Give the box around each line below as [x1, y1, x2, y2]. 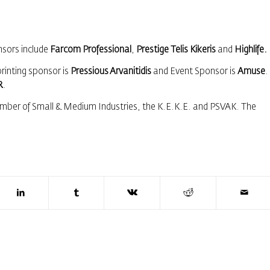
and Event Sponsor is [151, 67, 237, 76]
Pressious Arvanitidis [71, 67, 151, 76]
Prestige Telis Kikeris [136, 45, 216, 55]
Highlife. [234, 45, 267, 55]
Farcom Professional [50, 45, 131, 55]
